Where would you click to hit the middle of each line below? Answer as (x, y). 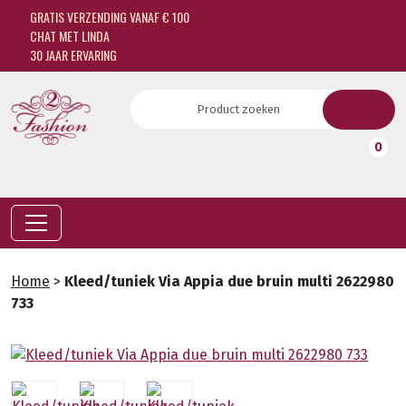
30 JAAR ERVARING (72, 55)
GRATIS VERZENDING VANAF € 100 (108, 17)
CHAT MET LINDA (68, 36)
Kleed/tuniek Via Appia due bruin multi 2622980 (229, 281)
